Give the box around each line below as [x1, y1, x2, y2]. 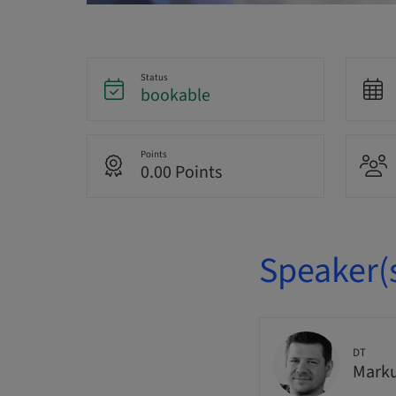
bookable [140, 83, 210, 109]
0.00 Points [140, 160, 222, 186]
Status [140, 71, 168, 85]
